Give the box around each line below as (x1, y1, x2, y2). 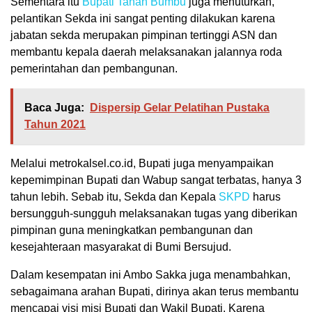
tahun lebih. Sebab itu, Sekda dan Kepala (10, 191, 219, 203)
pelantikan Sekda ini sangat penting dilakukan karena (10, 13, 275, 24)
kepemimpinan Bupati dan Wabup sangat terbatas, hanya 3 (10, 174, 302, 186)
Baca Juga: (24, 102, 84, 114)
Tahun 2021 (24, 118, 86, 130)
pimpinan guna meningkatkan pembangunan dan (10, 224, 253, 236)
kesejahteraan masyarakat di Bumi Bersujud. (10, 241, 231, 253)
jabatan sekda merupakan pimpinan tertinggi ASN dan (10, 29, 277, 41)
